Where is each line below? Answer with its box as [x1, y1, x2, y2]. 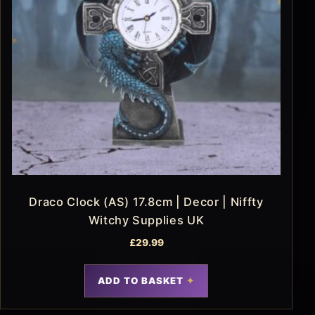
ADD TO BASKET [97, 274, 184, 286]
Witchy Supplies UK [88, 212, 205, 227]
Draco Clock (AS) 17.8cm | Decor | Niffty [29, 194, 264, 209]
